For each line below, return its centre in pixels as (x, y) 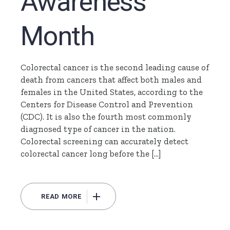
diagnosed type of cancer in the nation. (98, 129)
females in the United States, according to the (112, 92)
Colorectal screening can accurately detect (105, 141)
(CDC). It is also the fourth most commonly (106, 117)
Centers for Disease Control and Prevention (107, 104)
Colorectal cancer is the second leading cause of (115, 68)
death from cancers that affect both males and (111, 80)
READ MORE (61, 197)
